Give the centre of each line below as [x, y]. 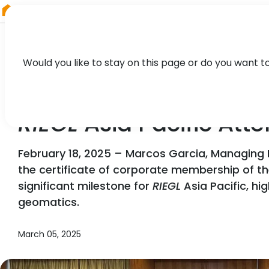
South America [82, 11]
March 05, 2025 [50, 234]
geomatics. [49, 202]
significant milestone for [85, 186]
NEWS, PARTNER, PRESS [77, 96]
